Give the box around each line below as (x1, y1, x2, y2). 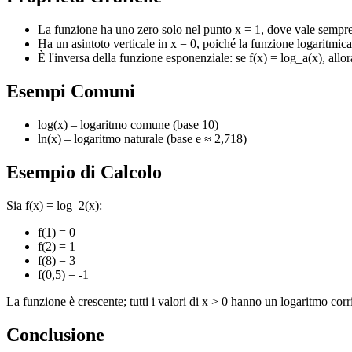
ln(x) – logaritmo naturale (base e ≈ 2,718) (38, 131, 247, 145)
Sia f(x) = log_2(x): (6, 198, 102, 212)
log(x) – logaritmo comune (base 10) (38, 117, 218, 131)
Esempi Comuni (6, 80, 135, 101)
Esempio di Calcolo (6, 161, 162, 182)
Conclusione (6, 324, 104, 345)
